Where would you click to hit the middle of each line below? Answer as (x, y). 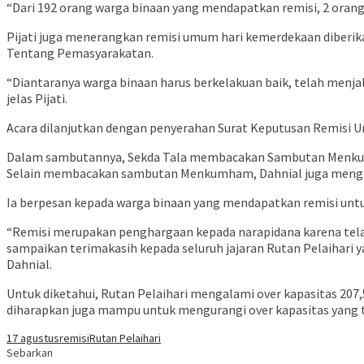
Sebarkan (30, 353)
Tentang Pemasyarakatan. (80, 53)
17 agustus (33, 338)
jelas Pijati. (37, 99)
